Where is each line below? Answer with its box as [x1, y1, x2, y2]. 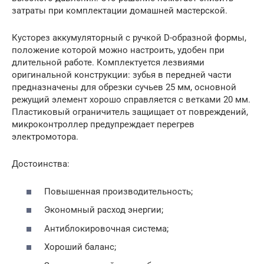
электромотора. [12, 131, 78, 143]
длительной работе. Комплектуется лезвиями [12, 57, 204, 68]
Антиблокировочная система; [44, 223, 169, 234]
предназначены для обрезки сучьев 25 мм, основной [12, 82, 236, 93]
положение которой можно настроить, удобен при [12, 45, 225, 56]
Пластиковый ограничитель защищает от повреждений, [12, 107, 248, 118]
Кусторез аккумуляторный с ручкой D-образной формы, [12, 32, 246, 44]
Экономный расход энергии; [44, 204, 163, 216]
